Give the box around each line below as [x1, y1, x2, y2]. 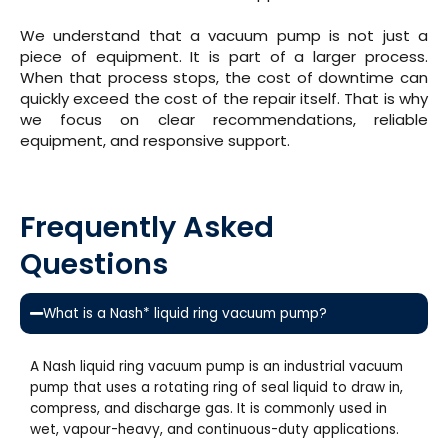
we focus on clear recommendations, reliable [20, 109, 428, 131]
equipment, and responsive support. [20, 130, 290, 152]
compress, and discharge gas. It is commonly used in [30, 398, 387, 418]
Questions [20, 243, 168, 284]
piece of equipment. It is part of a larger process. [20, 46, 428, 68]
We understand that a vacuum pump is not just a [20, 25, 428, 47]
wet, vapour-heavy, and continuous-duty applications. [30, 419, 399, 439]
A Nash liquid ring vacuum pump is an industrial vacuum [30, 356, 403, 376]
